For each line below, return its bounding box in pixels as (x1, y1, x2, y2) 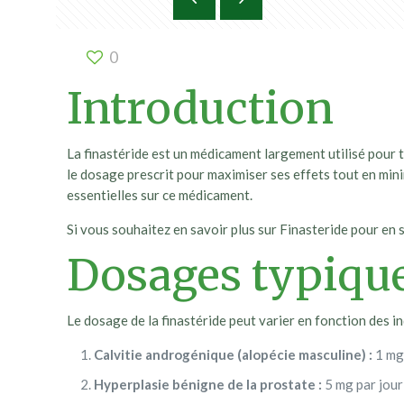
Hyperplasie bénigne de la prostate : (94, 376, 323, 392)
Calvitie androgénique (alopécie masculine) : (94, 346, 373, 363)
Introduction (67, 81, 335, 135)
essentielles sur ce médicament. (67, 187, 253, 203)
